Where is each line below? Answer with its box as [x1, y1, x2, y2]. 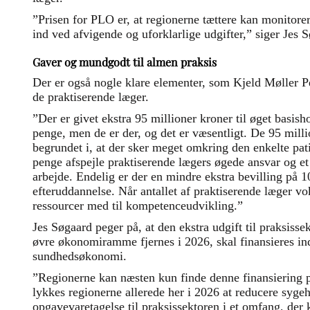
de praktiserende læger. [33, 89, 149, 104]
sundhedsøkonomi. [33, 248, 127, 263]
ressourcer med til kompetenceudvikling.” [33, 198, 243, 212]
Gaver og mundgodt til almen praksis [33, 54, 217, 69]
